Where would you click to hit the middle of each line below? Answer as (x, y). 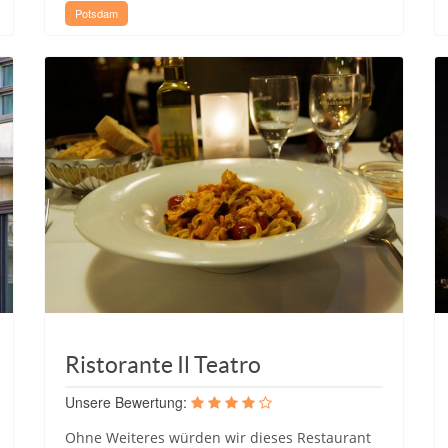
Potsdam (96, 13)
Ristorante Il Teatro (163, 364)
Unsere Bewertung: (126, 401)
